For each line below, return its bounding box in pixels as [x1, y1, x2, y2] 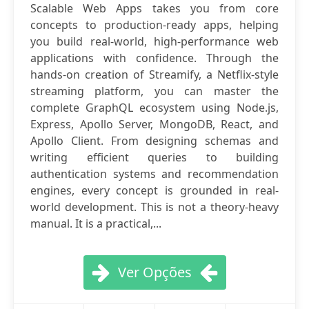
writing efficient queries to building [30, 150, 279, 165]
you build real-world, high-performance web [30, 34, 279, 49]
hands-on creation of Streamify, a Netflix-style [30, 67, 279, 82]
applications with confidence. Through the [30, 50, 279, 66]
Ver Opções [117, 263, 192, 281]
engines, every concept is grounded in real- [30, 183, 279, 198]
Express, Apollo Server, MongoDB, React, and [30, 117, 279, 132]
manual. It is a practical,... [30, 216, 161, 231]
